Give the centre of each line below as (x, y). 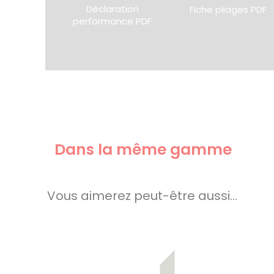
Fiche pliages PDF (228, 9)
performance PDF (113, 21)
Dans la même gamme (143, 149)
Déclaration (112, 9)
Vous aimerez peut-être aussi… (142, 195)
